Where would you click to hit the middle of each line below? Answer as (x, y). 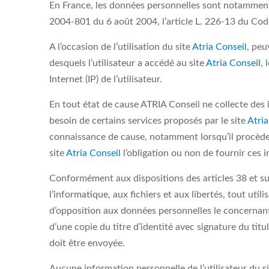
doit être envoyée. (87, 243)
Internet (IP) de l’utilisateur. (106, 79)
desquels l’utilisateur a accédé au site (128, 63)
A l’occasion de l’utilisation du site (121, 47)
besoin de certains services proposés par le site (148, 121)
